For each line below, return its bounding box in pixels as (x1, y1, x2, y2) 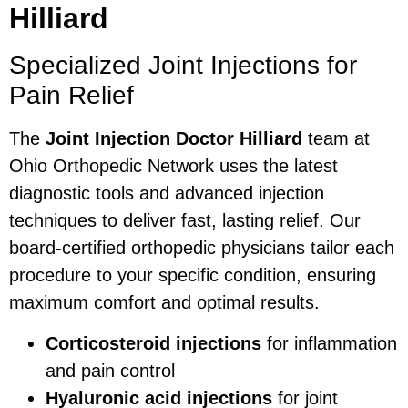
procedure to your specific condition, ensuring (9, 265, 376, 286)
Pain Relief (9, 81, 134, 110)
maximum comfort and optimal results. (9, 292, 320, 313)
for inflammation (261, 332, 397, 353)
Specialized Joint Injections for (9, 51, 357, 80)
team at (302, 128, 370, 149)
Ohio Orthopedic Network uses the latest (9, 156, 338, 177)
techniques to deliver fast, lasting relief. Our (9, 210, 361, 231)
